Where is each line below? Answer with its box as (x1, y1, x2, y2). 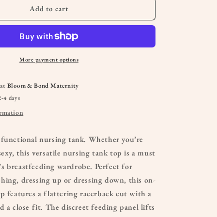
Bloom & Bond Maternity (7, 81, 79, 90)
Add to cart (30, 4, 68, 14)
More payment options (19, 55, 78, 63)
